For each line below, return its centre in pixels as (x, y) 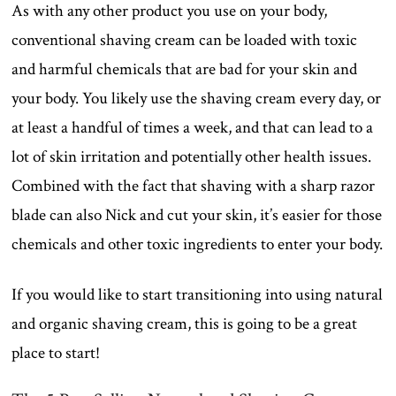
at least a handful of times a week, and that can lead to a (193, 127)
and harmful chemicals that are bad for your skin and (185, 69)
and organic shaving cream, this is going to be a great (185, 324)
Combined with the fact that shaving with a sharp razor (194, 186)
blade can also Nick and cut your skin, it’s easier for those (197, 215)
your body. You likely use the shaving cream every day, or (197, 98)
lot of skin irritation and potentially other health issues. (192, 156)
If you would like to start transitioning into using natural (198, 294)
